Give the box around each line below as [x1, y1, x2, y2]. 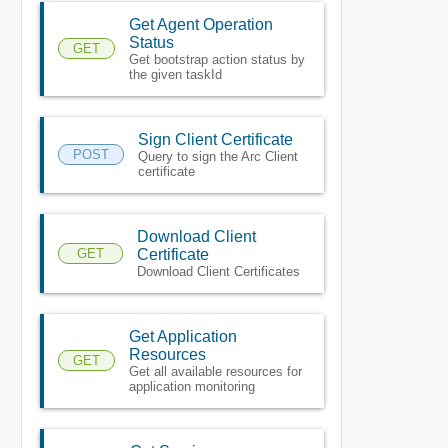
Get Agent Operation [128, 15, 273, 33]
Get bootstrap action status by [128, 51, 305, 67]
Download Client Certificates [136, 263, 300, 279]
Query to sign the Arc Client [137, 148, 298, 164]
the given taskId [128, 66, 222, 82]
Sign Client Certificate [137, 130, 293, 148]
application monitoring [128, 378, 255, 394]
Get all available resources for [128, 363, 302, 379]
